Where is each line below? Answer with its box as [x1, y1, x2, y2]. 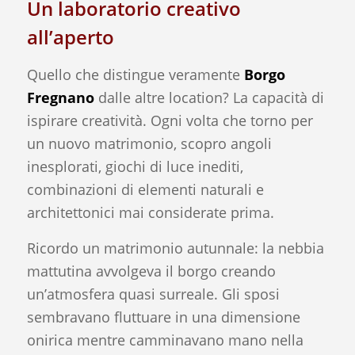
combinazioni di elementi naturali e [26, 180, 264, 200]
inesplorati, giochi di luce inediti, [26, 157, 243, 177]
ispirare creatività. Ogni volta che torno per [26, 111, 313, 131]
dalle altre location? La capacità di [94, 88, 324, 108]
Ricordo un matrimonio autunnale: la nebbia [26, 238, 324, 258]
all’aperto [26, 24, 114, 51]
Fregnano [26, 88, 94, 108]
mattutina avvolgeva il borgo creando [26, 261, 276, 281]
